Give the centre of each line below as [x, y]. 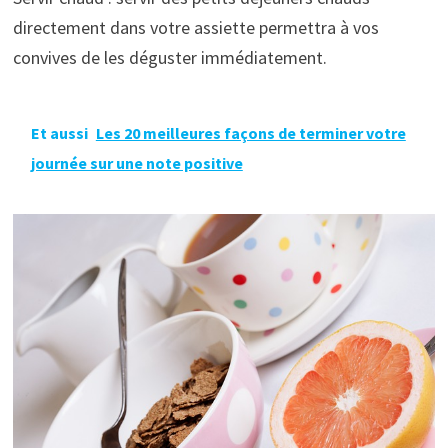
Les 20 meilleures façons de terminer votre [250, 132]
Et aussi [59, 132]
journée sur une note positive [136, 162]
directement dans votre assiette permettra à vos [195, 27]
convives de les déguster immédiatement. [169, 57]
